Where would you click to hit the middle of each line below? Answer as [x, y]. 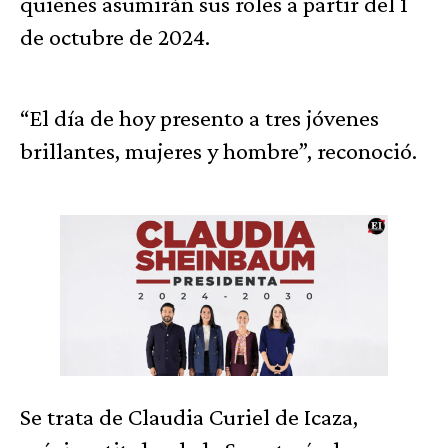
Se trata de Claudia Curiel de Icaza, [189, 417]
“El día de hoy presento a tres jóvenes [199, 117]
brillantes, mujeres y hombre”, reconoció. [218, 150]
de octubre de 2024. [115, 36]
